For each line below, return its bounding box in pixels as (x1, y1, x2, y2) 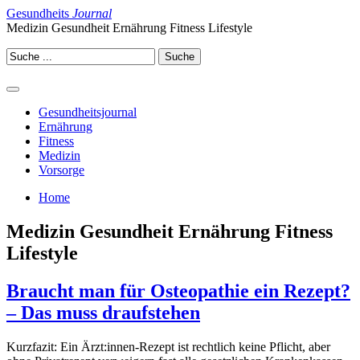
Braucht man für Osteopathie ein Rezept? (6, 280, 350, 301)
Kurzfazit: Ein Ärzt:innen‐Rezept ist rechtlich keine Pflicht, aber (6, 339, 330, 354)
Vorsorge (39, 163, 84, 177)
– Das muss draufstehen (6, 301, 200, 323)
